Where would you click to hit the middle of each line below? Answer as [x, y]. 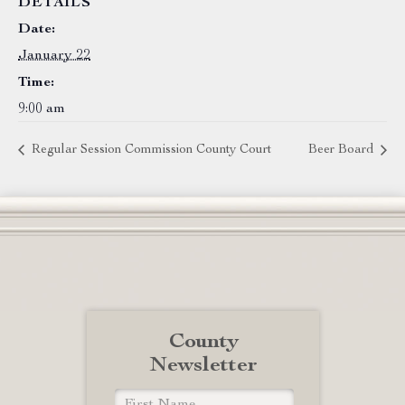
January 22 [54, 56]
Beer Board [343, 151]
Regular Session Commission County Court [150, 151]
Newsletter [204, 367]
